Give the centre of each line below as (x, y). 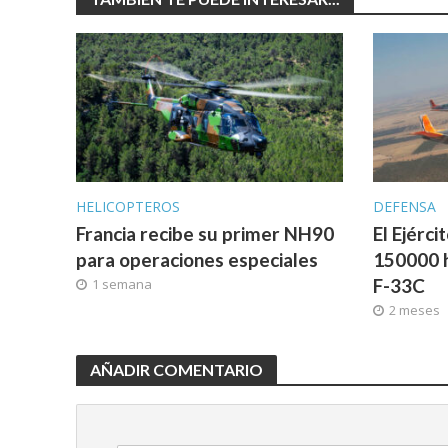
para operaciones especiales (196, 260)
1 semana (121, 284)
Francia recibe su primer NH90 (204, 234)
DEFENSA (405, 207)
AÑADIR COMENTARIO (176, 370)
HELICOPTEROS (127, 207)
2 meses (415, 310)
